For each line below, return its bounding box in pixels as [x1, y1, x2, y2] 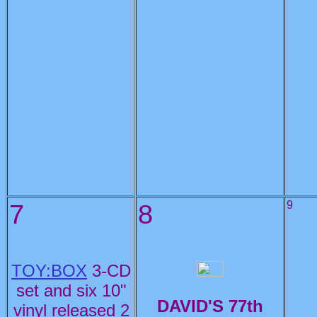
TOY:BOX [11, 261, 87, 280]
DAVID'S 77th [156, 296, 263, 316]
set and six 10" [16, 281, 127, 300]
